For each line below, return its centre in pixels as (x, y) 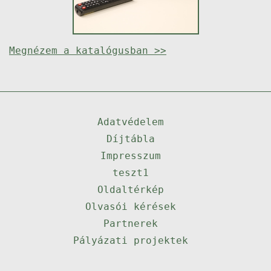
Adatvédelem (131, 122)
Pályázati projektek (131, 240)
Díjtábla (131, 139)
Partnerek (131, 224)
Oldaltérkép (131, 190)
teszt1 (131, 173)
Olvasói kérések (131, 207)
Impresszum (131, 156)
